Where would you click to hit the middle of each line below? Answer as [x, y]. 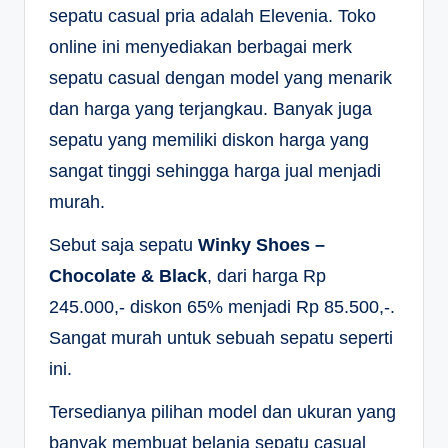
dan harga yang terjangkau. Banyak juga [210, 108]
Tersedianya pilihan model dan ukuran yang [222, 411]
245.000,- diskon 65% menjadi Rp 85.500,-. [222, 306]
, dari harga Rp [266, 275]
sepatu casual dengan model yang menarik [220, 77]
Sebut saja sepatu [123, 244]
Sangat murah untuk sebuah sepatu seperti [221, 337]
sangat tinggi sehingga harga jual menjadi [215, 170]
